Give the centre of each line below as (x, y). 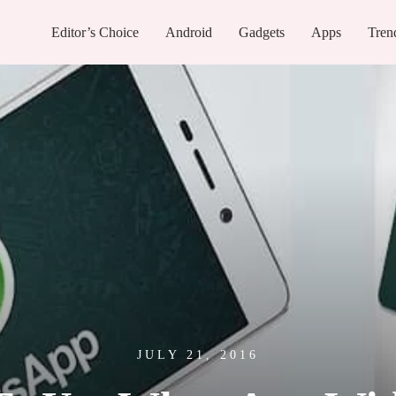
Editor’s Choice (95, 32)
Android (189, 32)
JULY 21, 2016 (198, 355)
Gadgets (262, 32)
